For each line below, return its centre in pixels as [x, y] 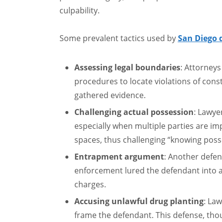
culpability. [79, 10]
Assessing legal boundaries [127, 67]
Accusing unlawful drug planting [139, 201]
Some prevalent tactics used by [118, 38]
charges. [90, 184]
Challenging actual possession [134, 112]
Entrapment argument [119, 157]
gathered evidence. [110, 95]
